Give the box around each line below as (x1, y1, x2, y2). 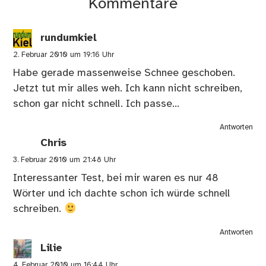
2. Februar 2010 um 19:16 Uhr (13, 50, 115, 59)
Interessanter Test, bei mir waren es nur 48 (13, 172, 219, 183)
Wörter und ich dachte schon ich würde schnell (13, 188, 230, 199)
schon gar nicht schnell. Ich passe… (13, 98, 180, 109)
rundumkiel (40, 32, 97, 43)
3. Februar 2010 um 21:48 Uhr (13, 156, 116, 164)
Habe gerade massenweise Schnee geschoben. (13, 67, 236, 78)
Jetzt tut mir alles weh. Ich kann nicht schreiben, (13, 83, 243, 94)
